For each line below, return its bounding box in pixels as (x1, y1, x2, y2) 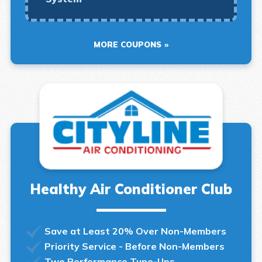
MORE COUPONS (94, 39, 161, 49)
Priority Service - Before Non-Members (44, 240, 225, 252)
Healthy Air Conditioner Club (30, 180, 232, 198)
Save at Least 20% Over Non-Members (44, 225, 226, 237)
